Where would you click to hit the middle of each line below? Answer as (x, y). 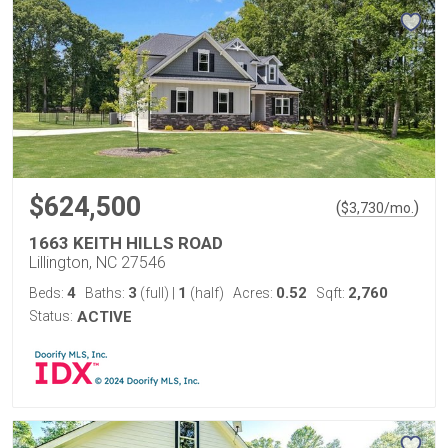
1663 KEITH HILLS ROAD (126, 243)
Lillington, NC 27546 (97, 262)
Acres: (254, 293)
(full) (154, 293)
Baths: (106, 293)
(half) (205, 293)
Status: (51, 316)
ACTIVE (104, 317)
